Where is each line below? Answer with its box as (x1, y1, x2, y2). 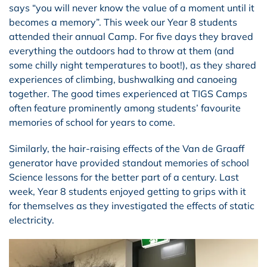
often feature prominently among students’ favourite (9, 101, 241, 114)
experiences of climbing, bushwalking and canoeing (9, 73, 237, 85)
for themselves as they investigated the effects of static (9, 199, 254, 212)
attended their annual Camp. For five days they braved (9, 30, 253, 42)
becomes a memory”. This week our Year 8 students (9, 15, 237, 28)
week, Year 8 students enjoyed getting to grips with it (9, 185, 246, 197)
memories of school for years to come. (9, 116, 175, 128)
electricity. (9, 213, 54, 226)
